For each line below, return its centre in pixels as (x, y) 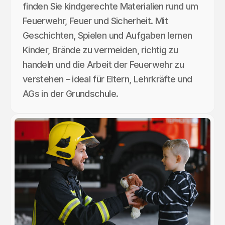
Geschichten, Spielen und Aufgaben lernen (107, 36)
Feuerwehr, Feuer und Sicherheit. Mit (95, 21)
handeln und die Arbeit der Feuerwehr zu (103, 65)
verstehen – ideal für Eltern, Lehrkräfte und (107, 79)
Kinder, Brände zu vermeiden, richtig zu (100, 50)
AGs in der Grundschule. (71, 94)
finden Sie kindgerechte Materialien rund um (110, 7)
